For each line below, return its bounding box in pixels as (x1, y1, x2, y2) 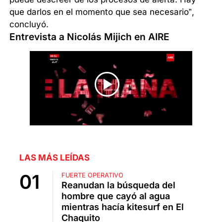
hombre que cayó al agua (61, 190, 170, 201)
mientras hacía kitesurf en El (61, 201, 184, 212)
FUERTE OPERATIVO (61, 171, 123, 179)
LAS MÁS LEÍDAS (19, 152, 90, 163)
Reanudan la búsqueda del (61, 179, 175, 190)
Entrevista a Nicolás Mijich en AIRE (9, 30, 170, 43)
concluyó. (9, 19, 49, 29)
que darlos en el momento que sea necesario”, (9, 6, 195, 17)
